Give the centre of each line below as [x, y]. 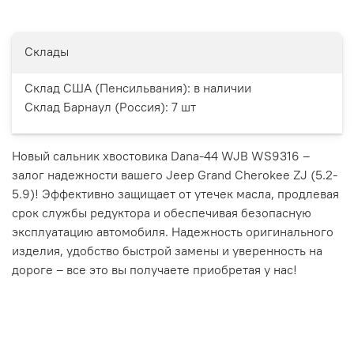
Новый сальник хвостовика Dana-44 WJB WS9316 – [161, 156]
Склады [47, 52]
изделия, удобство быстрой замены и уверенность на [167, 251]
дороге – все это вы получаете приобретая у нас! [154, 270]
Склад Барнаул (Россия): [98, 107]
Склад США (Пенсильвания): [109, 88]
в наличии [222, 88]
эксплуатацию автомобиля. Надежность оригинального [173, 232]
